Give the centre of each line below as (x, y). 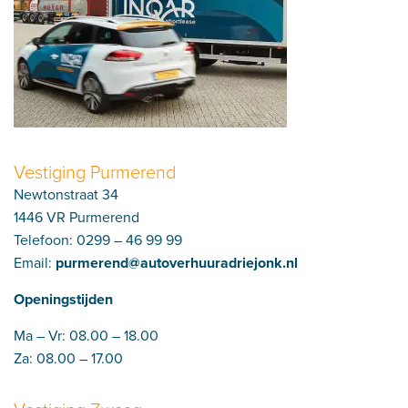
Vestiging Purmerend (95, 171)
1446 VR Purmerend (76, 217)
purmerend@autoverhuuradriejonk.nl (177, 263)
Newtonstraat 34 (66, 194)
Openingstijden (63, 299)
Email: (35, 262)
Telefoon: (45, 240)
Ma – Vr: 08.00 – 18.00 (86, 335)
